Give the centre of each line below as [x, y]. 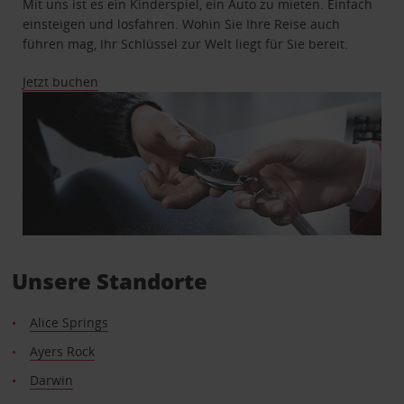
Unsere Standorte [109, 280]
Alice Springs [69, 322]
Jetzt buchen [61, 82]
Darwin [51, 380]
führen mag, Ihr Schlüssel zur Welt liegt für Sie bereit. [186, 44]
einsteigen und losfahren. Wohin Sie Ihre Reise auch [182, 24]
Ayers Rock [62, 351]
